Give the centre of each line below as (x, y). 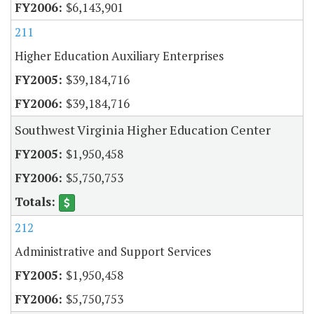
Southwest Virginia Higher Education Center (143, 129)
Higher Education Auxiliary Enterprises (119, 55)
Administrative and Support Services (113, 252)
